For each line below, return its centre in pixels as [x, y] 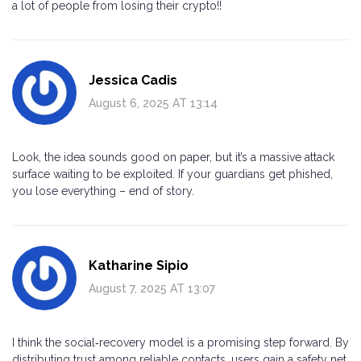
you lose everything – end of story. [103, 191]
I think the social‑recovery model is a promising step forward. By [180, 342]
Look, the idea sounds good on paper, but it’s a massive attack [173, 157]
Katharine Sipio [139, 265]
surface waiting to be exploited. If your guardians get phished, [172, 174]
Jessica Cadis [133, 80]
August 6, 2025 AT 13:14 [153, 103]
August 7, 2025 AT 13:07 [152, 288]
